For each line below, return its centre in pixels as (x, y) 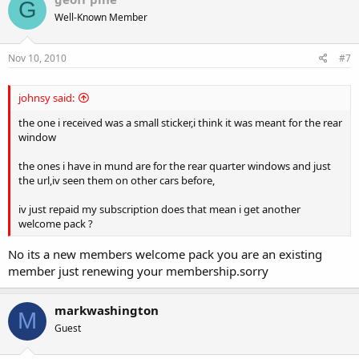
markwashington (107, 310)
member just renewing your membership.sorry (138, 270)
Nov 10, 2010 (37, 58)
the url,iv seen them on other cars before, (117, 181)
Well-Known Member (101, 17)
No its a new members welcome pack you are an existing (165, 254)
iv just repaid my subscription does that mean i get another (159, 210)
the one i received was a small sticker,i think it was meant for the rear (180, 123)
